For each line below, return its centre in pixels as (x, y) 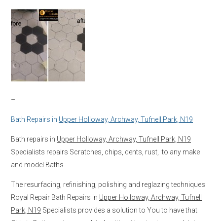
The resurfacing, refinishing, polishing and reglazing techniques (108, 184)
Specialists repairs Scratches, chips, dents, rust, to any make (105, 152)
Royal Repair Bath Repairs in (55, 197)
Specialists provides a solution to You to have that (119, 210)
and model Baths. (38, 165)
